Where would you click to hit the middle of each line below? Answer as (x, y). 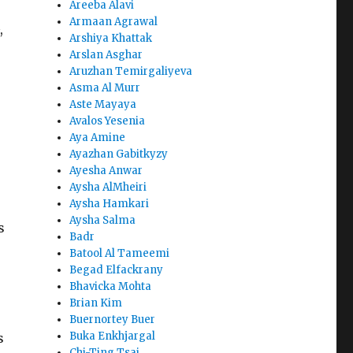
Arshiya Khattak (111, 39)
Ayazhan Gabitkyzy (119, 154)
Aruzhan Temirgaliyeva (131, 72)
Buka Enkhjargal (113, 336)
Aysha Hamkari (110, 204)
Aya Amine (98, 138)
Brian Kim (96, 303)
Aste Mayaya (103, 105)
